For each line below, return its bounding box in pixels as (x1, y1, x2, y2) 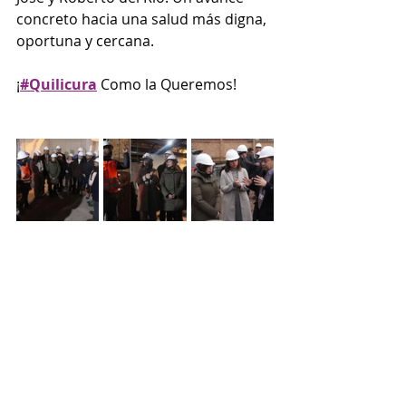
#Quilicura (20, 74, 97, 94)
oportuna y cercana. (16, 31, 154, 51)
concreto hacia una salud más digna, (16, 9, 270, 29)
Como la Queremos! (97, 74, 237, 94)
